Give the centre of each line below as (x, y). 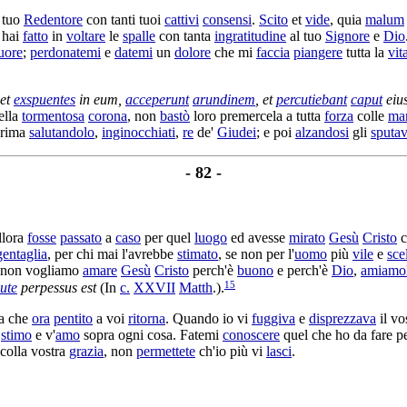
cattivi (182, 19)
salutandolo (62, 132)
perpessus (49, 288)
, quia (347, 19)
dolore (193, 52)
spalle (139, 35)
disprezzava (342, 319)
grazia (86, 352)
